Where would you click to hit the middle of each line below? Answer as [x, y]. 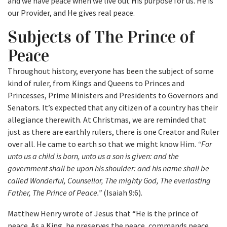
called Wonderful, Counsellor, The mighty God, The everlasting [109, 181]
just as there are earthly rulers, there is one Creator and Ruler [113, 132]
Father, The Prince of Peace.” [55, 193]
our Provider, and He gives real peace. [71, 13]
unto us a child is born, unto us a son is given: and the [93, 156]
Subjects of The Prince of [101, 37]
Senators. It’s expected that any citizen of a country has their [113, 108]
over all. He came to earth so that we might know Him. [103, 144]
